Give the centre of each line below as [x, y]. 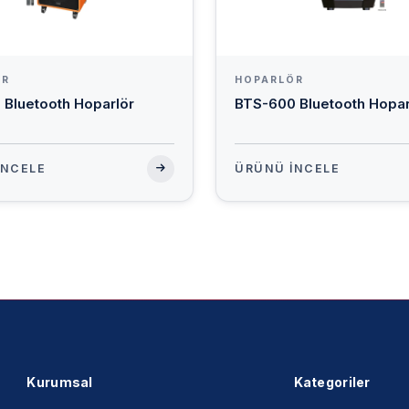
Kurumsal [60, 383]
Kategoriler [332, 383]
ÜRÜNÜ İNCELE [287, 169]
